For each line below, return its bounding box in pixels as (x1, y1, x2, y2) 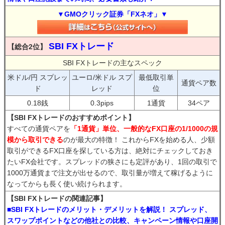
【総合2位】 (8, 43, 47, 51)
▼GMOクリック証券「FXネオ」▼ (57, 10, 168, 19)
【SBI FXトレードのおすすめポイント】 (7, 114, 135, 122)
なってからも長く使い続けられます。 (7, 180, 127, 188)
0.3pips (90, 99, 114, 107)
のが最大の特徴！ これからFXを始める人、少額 (63, 136, 215, 144)
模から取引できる (7, 136, 63, 144)
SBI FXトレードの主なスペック (63, 59, 162, 67)
